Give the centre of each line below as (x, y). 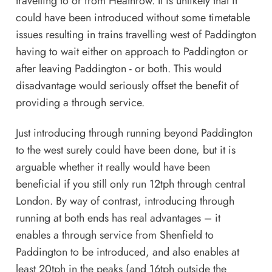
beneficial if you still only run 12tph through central (130, 184)
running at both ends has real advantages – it (118, 218)
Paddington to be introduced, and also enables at (127, 252)
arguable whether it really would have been (113, 167)
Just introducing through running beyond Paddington (134, 133)
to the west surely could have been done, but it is (125, 150)
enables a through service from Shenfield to (114, 235)
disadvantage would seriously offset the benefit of (127, 85)
